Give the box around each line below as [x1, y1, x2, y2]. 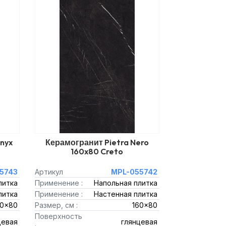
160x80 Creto [71, 146, 124, 156]
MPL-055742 [111, 167, 157, 176]
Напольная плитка [94, 179, 157, 187]
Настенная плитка [94, 190, 157, 198]
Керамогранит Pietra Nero [45, 137, 149, 147]
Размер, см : [34, 201, 78, 209]
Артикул [34, 167, 63, 176]
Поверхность [34, 212, 82, 220]
